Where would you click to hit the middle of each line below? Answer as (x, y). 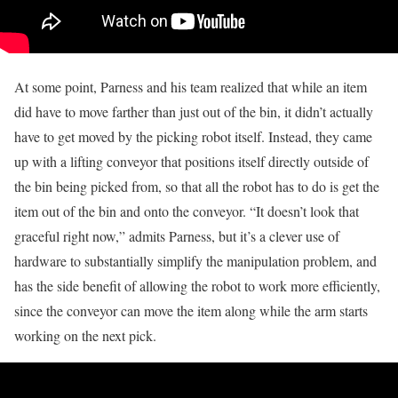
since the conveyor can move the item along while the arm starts (191, 310)
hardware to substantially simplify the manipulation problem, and (195, 260)
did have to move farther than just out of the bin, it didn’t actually (194, 111)
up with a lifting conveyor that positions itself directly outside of (191, 161)
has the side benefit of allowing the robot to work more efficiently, (197, 285)
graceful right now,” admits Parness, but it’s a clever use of (177, 235)
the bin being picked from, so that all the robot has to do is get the (197, 186)
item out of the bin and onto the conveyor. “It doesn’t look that (187, 211)
